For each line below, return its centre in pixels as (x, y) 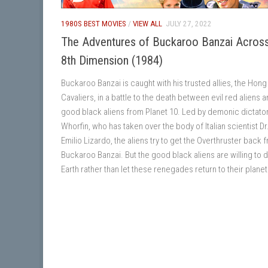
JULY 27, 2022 (189, 23)
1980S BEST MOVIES (94, 23)
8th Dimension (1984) (112, 60)
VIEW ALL (147, 23)
